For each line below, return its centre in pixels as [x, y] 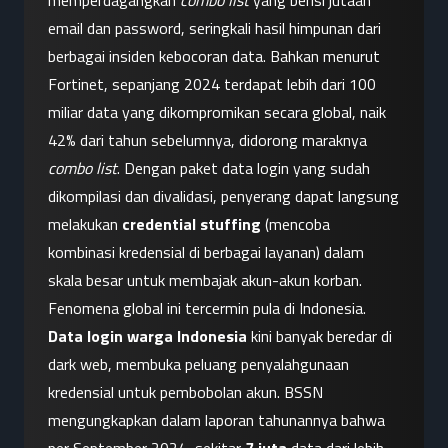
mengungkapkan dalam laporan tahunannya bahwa [216, 420]
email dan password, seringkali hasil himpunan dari [214, 28]
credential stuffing [191, 224]
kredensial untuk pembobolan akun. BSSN [185, 392]
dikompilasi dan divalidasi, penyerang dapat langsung [223, 196]
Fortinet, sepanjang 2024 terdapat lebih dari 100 [212, 84]
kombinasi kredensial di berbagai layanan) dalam [206, 252]
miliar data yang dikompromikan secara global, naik [217, 112]
